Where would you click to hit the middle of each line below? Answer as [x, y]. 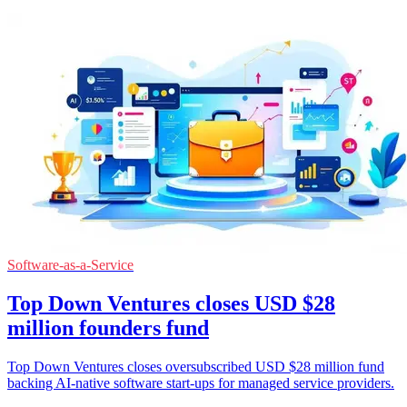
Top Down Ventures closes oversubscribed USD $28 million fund [196, 366]
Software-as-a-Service [70, 264]
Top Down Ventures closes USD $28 [171, 303]
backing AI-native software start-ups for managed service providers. [201, 382]
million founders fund [108, 328]
